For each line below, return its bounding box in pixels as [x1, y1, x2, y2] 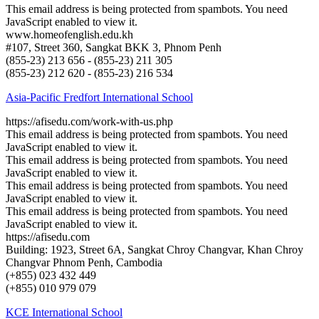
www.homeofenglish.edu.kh [6, 28, 133, 41]
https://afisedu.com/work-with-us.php [6, 115, 173, 127]
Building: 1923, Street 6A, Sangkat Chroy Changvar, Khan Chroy [6, 243, 303, 256]
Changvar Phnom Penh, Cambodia [6, 256, 162, 268]
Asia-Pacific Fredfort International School [6, 90, 193, 103]
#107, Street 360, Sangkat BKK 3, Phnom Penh [6, 41, 221, 53]
